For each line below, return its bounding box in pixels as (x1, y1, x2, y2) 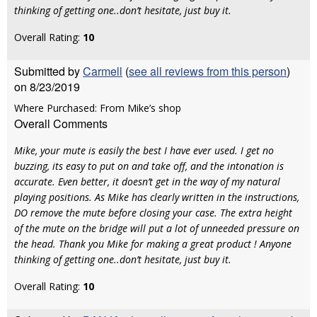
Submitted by (14, 63, 83, 79)
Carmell (83, 63, 122, 79)
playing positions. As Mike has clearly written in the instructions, (14, 190, 299, 204)
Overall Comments (14, 115, 108, 132)
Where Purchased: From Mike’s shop (14, 101, 181, 115)
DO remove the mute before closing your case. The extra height (14, 206, 292, 219)
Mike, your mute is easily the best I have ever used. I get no (14, 144, 274, 157)
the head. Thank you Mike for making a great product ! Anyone (14, 237, 292, 250)
